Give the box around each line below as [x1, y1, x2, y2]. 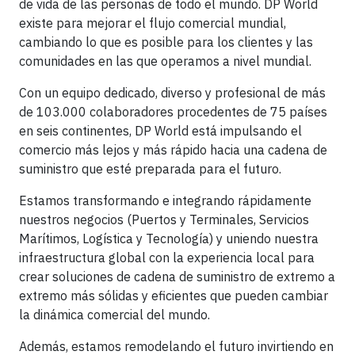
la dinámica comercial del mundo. [19, 307, 210, 323]
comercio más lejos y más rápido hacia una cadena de [19, 142, 327, 158]
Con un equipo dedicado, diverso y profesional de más [19, 85, 326, 101]
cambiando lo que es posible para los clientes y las [19, 34, 313, 50]
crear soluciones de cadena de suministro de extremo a [19, 269, 335, 284]
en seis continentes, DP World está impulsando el [19, 123, 302, 139]
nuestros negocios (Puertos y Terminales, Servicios [19, 212, 309, 227]
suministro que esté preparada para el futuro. [19, 161, 281, 177]
